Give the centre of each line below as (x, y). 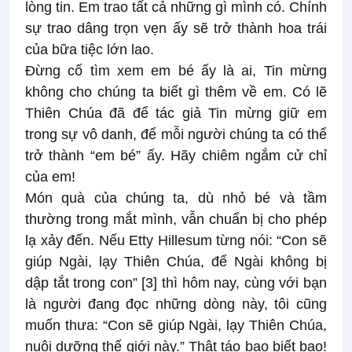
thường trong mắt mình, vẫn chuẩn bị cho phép (176, 220)
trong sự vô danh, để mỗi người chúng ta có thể (176, 135)
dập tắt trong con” (84, 283)
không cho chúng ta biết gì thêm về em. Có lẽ (176, 92)
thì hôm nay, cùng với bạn (242, 283)
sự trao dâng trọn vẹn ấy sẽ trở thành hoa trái (176, 29)
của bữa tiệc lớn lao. (90, 50)
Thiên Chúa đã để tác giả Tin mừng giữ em (176, 114)
